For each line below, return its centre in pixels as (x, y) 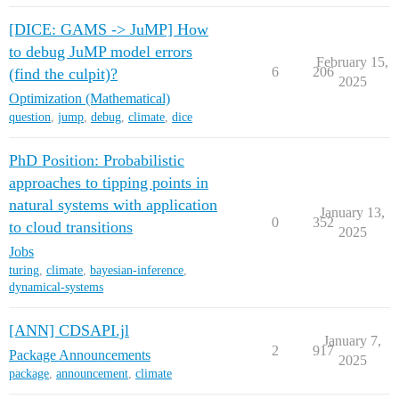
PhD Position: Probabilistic (97, 160)
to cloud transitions (71, 227)
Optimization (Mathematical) (90, 98)
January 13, (352, 212)
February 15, (352, 62)
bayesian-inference (137, 270)
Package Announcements (80, 355)
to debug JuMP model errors (101, 52)
